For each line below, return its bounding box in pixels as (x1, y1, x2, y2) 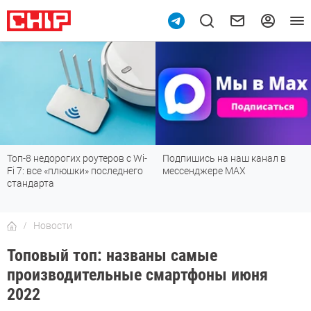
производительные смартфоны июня (7, 265, 268, 285)
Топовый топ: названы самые (7, 246, 217, 266)
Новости (33, 220, 72, 232)
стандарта (7, 178, 54, 190)
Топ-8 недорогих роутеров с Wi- (7, 153, 147, 165)
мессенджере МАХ (162, 165, 246, 177)
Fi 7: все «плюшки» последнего (7, 165, 143, 177)
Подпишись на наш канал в (162, 153, 286, 165)
